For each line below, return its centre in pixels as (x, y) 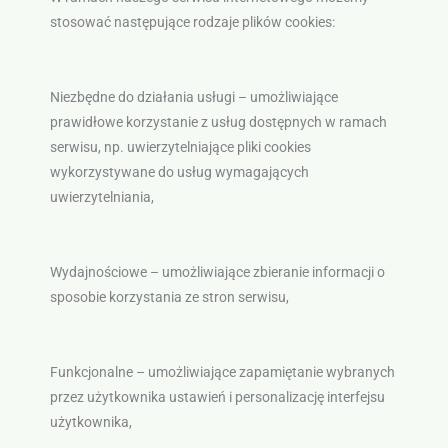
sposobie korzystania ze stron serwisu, (169, 297)
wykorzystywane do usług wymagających (179, 172)
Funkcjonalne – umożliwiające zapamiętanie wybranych (222, 372)
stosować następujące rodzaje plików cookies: (192, 22)
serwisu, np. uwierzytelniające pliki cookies (180, 147)
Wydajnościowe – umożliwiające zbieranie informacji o (217, 272)
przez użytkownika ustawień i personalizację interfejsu (217, 397)
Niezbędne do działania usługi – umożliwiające (193, 97)
